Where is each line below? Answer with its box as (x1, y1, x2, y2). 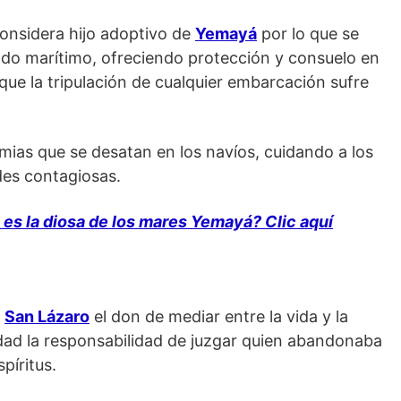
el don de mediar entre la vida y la (90, 307, 348, 327)
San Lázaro (4, 307, 90, 327)
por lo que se (257, 24, 359, 44)
